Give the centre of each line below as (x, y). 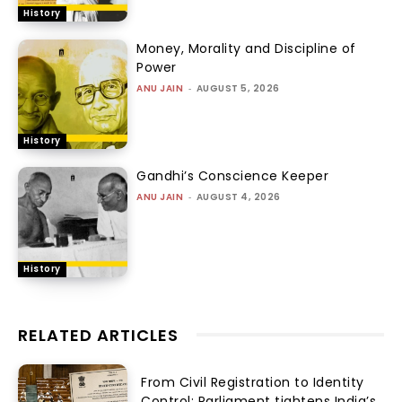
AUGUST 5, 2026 (238, 88)
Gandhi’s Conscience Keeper (233, 176)
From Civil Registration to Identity (253, 383)
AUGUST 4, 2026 (238, 197)
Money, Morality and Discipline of (246, 48)
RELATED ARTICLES (98, 335)
